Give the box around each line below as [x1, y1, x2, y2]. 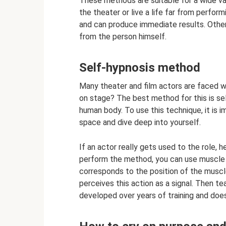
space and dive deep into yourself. [79, 118, 201, 127]
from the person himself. [79, 32, 166, 41]
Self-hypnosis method [79, 61, 200, 75]
